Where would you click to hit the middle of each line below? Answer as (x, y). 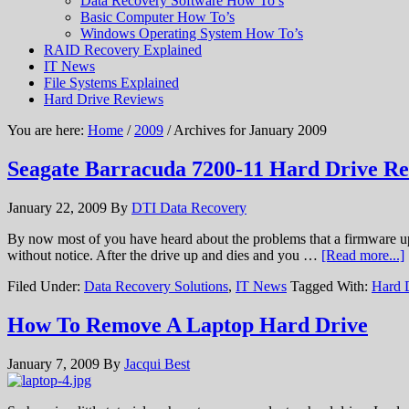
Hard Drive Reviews (104, 99)
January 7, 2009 (53, 363)
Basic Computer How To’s (157, 17)
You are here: (47, 130)
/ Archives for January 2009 (245, 130)
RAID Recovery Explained (123, 50)
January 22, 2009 (57, 207)
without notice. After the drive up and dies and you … (164, 255)
